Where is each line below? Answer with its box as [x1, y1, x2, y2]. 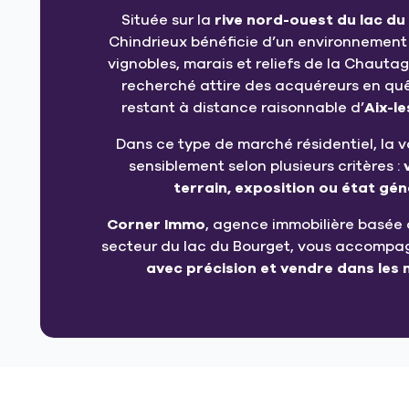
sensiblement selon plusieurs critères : [128, 156, 404, 177]
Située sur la [121, 10, 215, 31]
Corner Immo [106, 215, 205, 236]
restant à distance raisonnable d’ [121, 98, 364, 119]
